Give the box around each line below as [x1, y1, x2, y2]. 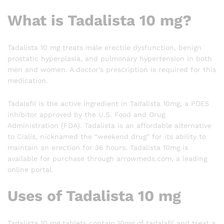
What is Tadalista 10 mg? [7, 11, 191, 29]
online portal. [7, 165, 53, 173]
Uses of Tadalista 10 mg [7, 187, 181, 205]
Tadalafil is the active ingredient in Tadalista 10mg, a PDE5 [7, 99, 209, 107]
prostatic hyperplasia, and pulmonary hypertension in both [7, 54, 212, 62]
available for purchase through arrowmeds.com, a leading [7, 154, 207, 162]
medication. [7, 76, 48, 84]
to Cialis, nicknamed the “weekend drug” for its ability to [7, 132, 206, 140]
